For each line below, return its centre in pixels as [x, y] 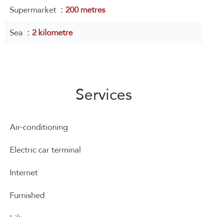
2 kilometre [52, 33]
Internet [24, 173]
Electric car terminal [45, 150]
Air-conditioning [39, 127]
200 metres [85, 10]
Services [104, 94]
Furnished [27, 195]
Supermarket [34, 10]
